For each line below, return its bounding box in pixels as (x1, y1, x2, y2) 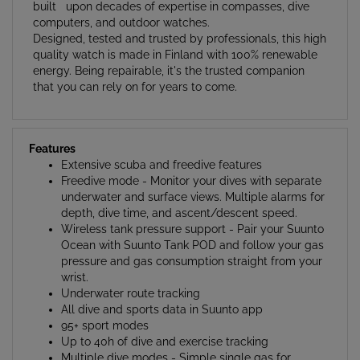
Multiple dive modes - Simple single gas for (61, 331, 291, 345)
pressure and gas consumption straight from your (61, 235, 322, 248)
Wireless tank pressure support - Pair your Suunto (61, 202, 324, 216)
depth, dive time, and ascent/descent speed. (61, 186, 297, 200)
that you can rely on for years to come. (33, 60, 237, 74)
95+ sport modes (61, 299, 149, 313)
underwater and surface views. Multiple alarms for (61, 170, 325, 184)
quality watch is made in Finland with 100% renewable (33, 28, 317, 42)
